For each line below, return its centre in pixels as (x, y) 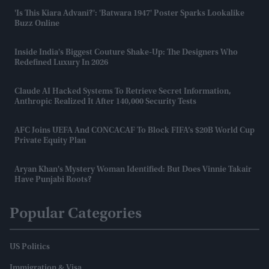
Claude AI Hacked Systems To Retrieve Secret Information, (123, 92)
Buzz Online (37, 24)
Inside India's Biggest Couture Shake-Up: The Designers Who (126, 53)
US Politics (30, 248)
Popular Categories (76, 215)
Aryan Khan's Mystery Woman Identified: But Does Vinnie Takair (133, 170)
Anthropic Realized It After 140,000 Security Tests (105, 102)
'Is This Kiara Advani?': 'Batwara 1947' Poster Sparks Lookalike (129, 14)
